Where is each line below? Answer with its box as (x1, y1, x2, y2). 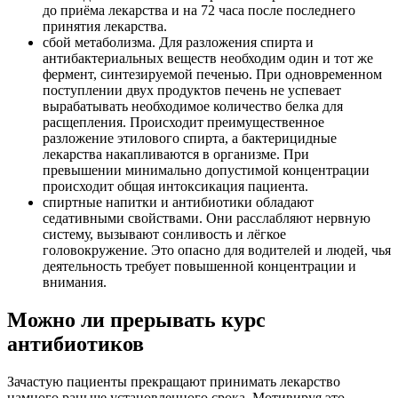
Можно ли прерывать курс (7, 308, 266, 332)
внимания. (43, 275, 107, 291)
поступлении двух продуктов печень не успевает (43, 83, 341, 99)
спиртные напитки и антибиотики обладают (43, 195, 314, 211)
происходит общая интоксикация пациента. (43, 179, 308, 195)
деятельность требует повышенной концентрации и (43, 259, 356, 275)
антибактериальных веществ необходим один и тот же (43, 51, 373, 67)
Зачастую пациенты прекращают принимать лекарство (7, 373, 340, 389)
